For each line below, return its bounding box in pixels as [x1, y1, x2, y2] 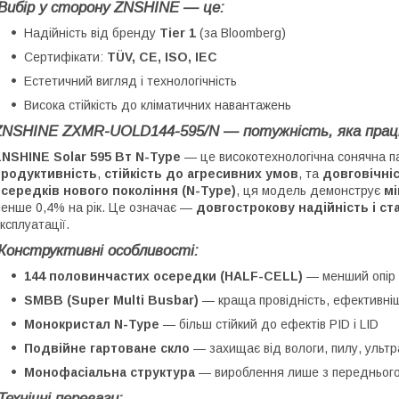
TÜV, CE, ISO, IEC [107, 49, 217, 64]
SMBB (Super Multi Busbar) [24, 292, 199, 307]
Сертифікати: [24, 49, 107, 64]
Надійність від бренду [24, 25, 159, 40]
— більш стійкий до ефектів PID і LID [159, 316, 379, 331]
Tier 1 [159, 25, 196, 40]
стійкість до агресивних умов [104, 166, 298, 181]
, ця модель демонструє [236, 183, 384, 198]
